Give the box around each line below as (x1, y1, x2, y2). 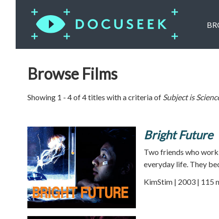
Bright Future (144, 128, 213, 142)
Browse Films (27, 64, 117, 83)
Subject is (163, 92, 196, 102)
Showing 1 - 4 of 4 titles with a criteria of (27, 92, 163, 102)
